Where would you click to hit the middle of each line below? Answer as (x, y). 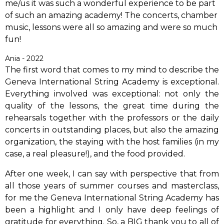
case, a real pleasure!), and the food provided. (95, 154)
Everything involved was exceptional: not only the (112, 94)
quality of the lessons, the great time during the (112, 106)
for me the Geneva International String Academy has (112, 198)
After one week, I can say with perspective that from (112, 174)
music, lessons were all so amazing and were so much (111, 27)
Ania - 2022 (24, 59)
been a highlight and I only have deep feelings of (112, 210)
